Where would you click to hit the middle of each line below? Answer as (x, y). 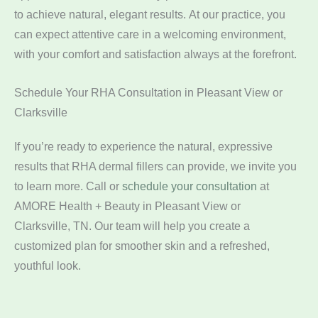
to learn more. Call (62, 186)
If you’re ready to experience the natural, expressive (143, 147)
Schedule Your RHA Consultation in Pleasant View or (148, 93)
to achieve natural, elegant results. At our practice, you (150, 14)
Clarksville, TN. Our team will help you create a (132, 226)
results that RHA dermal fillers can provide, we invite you (155, 166)
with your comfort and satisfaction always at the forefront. (155, 54)
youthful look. (48, 266)
